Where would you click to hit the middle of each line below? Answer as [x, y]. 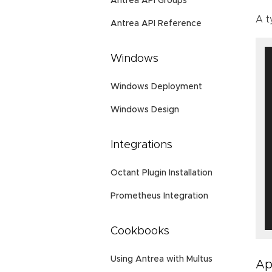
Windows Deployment [156, 87]
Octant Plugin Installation [161, 173]
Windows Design [145, 110]
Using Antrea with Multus [161, 260]
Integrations [141, 145]
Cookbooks [140, 232]
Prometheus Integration [159, 196]
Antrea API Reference [156, 24]
